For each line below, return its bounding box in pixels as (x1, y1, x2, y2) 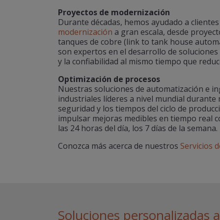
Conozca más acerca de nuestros (58, 140, 180, 151)
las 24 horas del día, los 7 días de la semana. (58, 123, 218, 134)
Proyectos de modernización (58, 7, 170, 18)
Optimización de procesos (58, 74, 160, 84)
